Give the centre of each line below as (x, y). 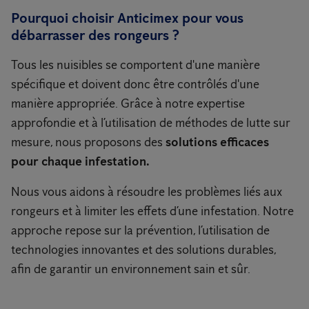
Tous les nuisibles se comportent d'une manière (136, 65)
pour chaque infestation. (80, 162)
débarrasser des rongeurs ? (95, 36)
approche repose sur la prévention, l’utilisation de (140, 231)
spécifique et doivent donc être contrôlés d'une (135, 84)
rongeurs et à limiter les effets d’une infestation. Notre (152, 211)
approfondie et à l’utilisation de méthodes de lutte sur (151, 123)
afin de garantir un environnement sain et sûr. (131, 269)
